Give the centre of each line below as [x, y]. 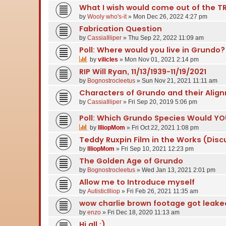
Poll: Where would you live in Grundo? [152, 50]
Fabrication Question [121, 29]
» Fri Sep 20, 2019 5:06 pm [159, 102]
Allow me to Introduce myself [137, 182]
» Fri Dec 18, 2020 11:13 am [140, 212]
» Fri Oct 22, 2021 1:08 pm [162, 127]
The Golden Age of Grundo [131, 161]
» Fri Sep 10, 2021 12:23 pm [154, 149]
